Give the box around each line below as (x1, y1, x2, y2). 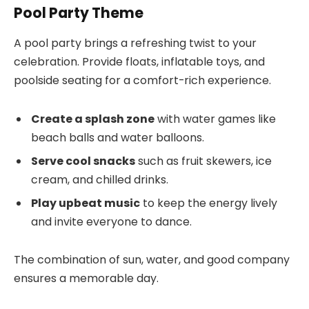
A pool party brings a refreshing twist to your (14, 34, 257, 51)
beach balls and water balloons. (31, 129, 204, 146)
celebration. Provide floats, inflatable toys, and (14, 53, 265, 70)
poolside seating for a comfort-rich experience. (14, 72, 271, 88)
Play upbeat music (31, 195, 140, 211)
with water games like (154, 110, 276, 127)
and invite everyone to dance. (31, 213, 192, 230)
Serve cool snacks (31, 152, 135, 169)
